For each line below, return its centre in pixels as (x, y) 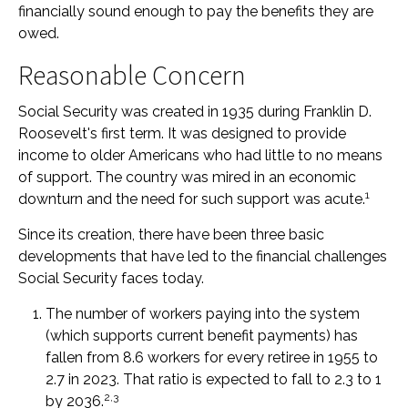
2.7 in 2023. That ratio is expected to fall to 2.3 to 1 (214, 379)
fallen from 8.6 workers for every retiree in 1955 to (212, 357)
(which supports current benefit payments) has (202, 336)
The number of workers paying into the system (203, 314)
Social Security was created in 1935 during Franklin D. (195, 112)
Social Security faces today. (111, 278)
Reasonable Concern (132, 75)
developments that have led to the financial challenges (203, 256)
